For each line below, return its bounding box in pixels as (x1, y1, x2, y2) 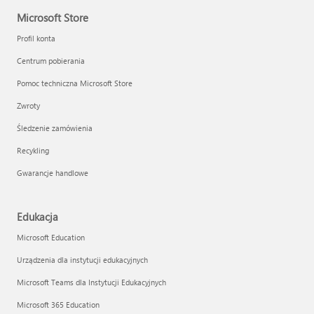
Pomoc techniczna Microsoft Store (17, 78, 132, 88)
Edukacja (17, 210, 58, 224)
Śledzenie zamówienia (17, 123, 93, 133)
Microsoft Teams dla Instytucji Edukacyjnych (17, 277, 166, 287)
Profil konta (17, 33, 55, 43)
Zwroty (17, 100, 40, 111)
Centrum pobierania (17, 55, 85, 66)
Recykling (17, 145, 49, 156)
